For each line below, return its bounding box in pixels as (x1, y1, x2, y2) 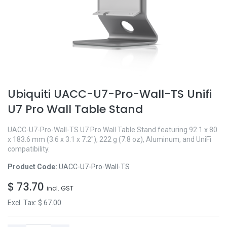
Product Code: (8, 163, 59, 171)
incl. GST (47, 184, 73, 193)
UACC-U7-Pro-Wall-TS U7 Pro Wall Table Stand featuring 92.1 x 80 (8, 126, 217, 134)
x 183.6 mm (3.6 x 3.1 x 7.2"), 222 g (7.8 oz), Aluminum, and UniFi (8, 135, 211, 143)
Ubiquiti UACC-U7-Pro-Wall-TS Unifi (8, 86, 212, 102)
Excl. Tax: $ (8, 199, 44, 207)
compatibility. (8, 145, 50, 153)
